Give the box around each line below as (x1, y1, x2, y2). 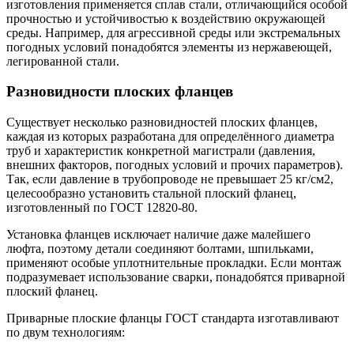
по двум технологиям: (6, 325, 125, 339)
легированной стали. (6, 54, 119, 68)
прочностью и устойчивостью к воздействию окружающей (6, 11, 326, 25)
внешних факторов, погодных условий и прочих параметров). (6, 157, 343, 171)
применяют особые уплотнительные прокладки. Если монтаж (6, 255, 341, 269)
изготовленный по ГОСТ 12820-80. (6, 200, 198, 214)
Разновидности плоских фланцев (6, 83, 233, 100)
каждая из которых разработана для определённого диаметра (6, 129, 334, 143)
